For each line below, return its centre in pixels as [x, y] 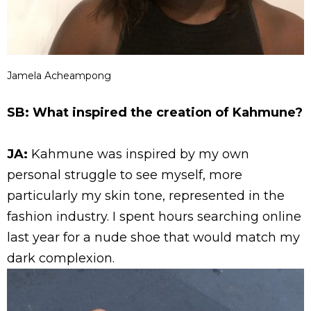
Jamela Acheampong [59, 76]
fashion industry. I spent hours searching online [154, 217]
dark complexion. [61, 259]
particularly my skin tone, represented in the [146, 196]
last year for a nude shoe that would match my [153, 238]
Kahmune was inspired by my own [138, 154]
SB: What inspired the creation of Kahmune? [155, 113]
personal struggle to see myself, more [125, 175]
